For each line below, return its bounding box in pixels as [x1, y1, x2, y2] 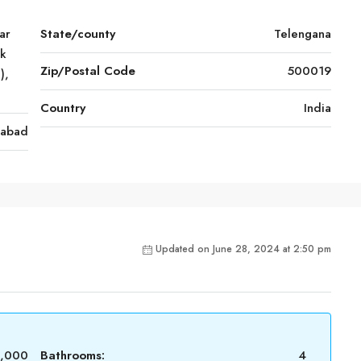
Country [40, 99, 85, 117]
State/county [40, 25, 115, 43]
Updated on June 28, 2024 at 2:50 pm [156, 242, 331, 256]
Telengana [274, 25, 331, 43]
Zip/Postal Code [40, 62, 135, 80]
